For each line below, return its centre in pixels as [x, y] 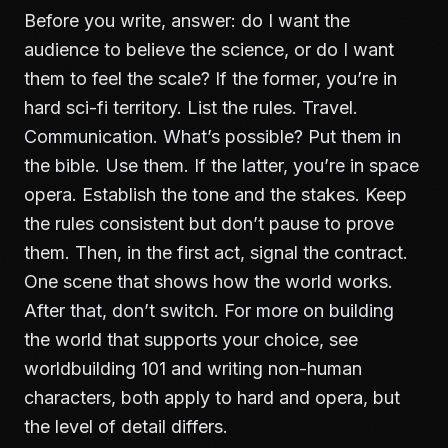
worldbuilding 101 [95, 368]
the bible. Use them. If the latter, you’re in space [221, 165]
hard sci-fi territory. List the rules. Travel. [191, 107]
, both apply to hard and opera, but [255, 397]
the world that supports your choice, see [191, 339]
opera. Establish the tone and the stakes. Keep [215, 194]
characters [67, 397]
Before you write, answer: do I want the [187, 20]
